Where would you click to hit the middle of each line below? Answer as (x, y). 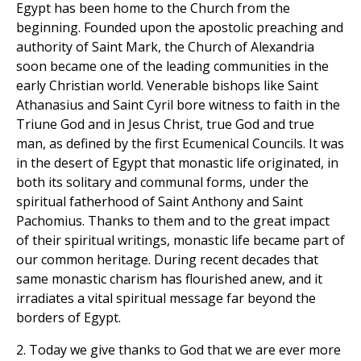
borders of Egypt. (68, 318)
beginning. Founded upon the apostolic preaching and (180, 28)
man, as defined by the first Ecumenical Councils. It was (180, 144)
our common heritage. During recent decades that (167, 260)
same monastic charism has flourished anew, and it (169, 279)
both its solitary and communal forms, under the (162, 183)
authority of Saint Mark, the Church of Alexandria (165, 47)
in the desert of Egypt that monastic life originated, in (177, 163)
